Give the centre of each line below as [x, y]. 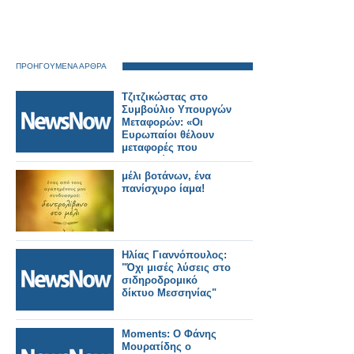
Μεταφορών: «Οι [162, 122]
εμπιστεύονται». [162, 160]
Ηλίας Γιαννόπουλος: [174, 255]
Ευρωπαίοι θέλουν [168, 135]
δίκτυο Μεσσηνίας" [169, 293]
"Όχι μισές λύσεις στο [176, 267]
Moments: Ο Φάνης [169, 334]
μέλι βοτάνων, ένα [166, 176]
